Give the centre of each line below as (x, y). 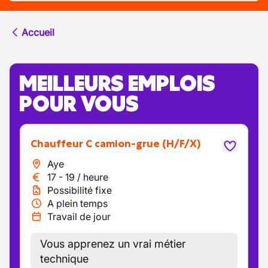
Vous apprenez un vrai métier (113, 244)
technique (64, 259)
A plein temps (77, 203)
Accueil (38, 32)
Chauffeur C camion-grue (98, 144)
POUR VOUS (79, 103)
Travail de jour (79, 217)
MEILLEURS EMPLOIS (117, 83)
